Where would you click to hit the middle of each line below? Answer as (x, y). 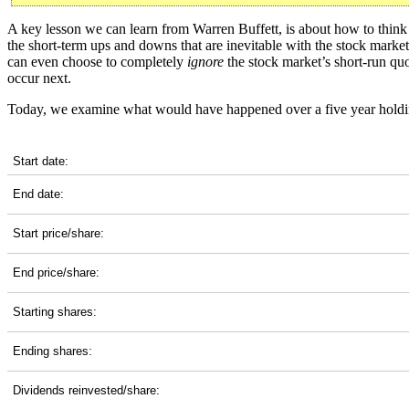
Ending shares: (52, 351)
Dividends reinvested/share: (86, 391)
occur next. (39, 79)
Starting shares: (55, 312)
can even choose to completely (97, 62)
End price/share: (56, 273)
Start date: (41, 162)
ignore (205, 62)
